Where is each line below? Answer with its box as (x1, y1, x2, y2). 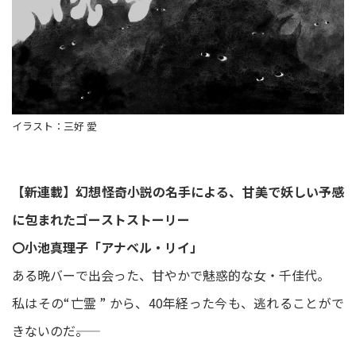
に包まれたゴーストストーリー (12, 210, 190, 229)
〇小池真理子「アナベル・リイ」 (12, 238, 203, 257)
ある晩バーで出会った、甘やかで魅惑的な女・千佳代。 (12, 265, 330, 284)
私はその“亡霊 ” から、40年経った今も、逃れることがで (12, 293, 344, 312)
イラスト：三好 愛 (12, 118, 97, 133)
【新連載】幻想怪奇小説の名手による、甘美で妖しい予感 (12, 182, 344, 201)
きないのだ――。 (12, 321, 88, 340)
